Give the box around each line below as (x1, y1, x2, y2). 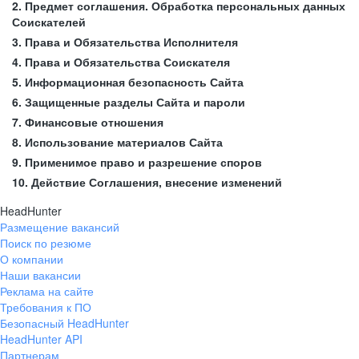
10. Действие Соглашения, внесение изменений (12, 174, 282, 190)
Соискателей (12, 14, 86, 30)
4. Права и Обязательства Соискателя (12, 54, 230, 70)
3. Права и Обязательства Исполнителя (12, 34, 238, 50)
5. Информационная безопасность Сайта (12, 74, 244, 90)
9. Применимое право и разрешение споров (12, 154, 262, 170)
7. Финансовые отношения (12, 114, 163, 130)
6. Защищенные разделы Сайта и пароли (12, 94, 245, 110)
